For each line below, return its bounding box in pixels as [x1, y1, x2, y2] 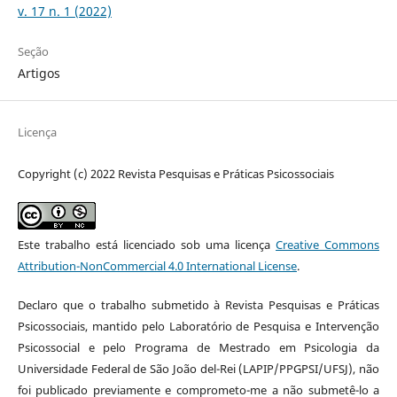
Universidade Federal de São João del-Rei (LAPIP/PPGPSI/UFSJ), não [17, 360, 380, 377]
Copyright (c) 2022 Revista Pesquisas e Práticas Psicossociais [17, 165, 334, 182]
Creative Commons [276, 236, 380, 253]
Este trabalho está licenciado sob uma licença [17, 236, 276, 253]
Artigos [17, 64, 60, 82]
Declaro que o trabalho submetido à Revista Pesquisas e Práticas [17, 296, 380, 313]
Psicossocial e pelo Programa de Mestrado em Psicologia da [17, 339, 380, 355]
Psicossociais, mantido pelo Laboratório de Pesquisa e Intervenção [17, 317, 380, 334]
